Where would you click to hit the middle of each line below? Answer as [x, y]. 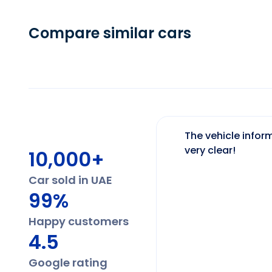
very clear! [210, 150]
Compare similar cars [110, 33]
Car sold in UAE [70, 180]
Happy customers [79, 221]
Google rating [68, 263]
